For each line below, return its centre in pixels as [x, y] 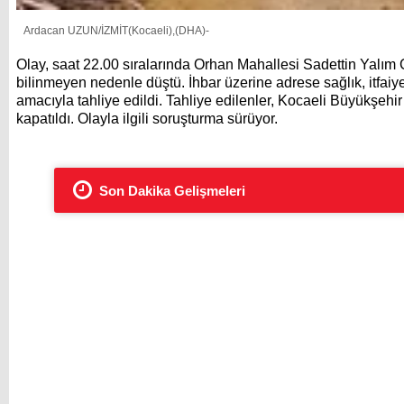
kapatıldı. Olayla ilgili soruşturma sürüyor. [147, 119]
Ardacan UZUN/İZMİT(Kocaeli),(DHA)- [116, 31]
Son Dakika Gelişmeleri [172, 190]
